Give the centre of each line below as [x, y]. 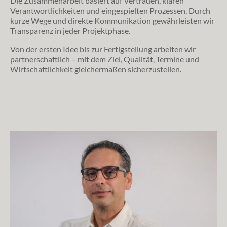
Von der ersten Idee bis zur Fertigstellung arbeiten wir [103, 49]
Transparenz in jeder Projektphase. [70, 30]
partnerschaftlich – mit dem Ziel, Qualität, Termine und [105, 59]
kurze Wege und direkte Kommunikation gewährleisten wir [112, 20]
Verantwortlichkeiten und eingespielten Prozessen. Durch [110, 10]
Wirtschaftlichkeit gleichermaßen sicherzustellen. [96, 69]
